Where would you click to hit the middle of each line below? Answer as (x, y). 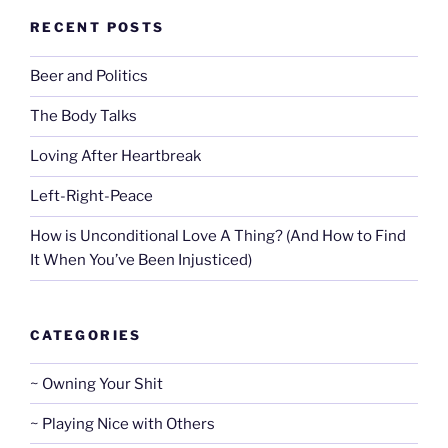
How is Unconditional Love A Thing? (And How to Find (218, 236)
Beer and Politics (89, 76)
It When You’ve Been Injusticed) (141, 260)
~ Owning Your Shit (96, 383)
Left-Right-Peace (91, 196)
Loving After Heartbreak (115, 156)
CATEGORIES (86, 334)
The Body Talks (83, 116)
